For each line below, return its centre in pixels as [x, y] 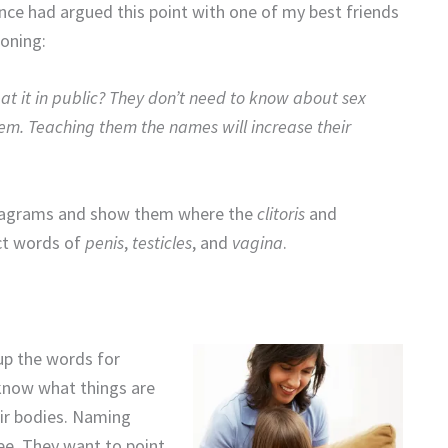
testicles [162, 243]
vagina [257, 243]
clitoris [281, 214]
